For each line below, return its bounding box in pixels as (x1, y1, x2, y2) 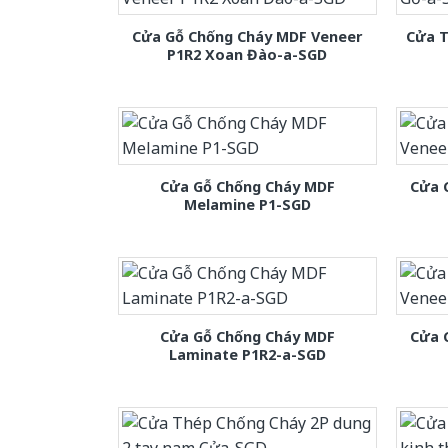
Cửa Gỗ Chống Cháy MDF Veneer (132, 26, 363, 46)
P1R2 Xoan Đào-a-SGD (167, 44, 328, 64)
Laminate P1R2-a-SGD (168, 345, 326, 365)
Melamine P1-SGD (183, 194, 311, 214)
